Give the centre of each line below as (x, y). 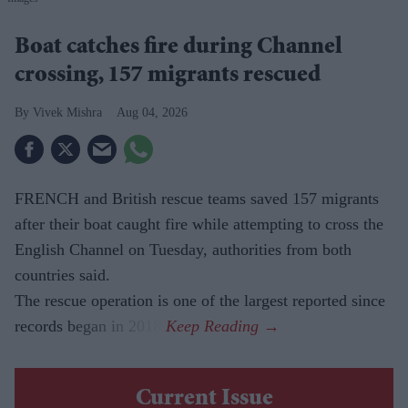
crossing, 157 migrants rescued (168, 77)
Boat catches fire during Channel (178, 49)
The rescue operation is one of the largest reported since (200, 301)
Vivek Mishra (67, 113)
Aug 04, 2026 (152, 113)
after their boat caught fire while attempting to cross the (199, 224)
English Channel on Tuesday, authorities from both (183, 250)
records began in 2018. (90, 326)
